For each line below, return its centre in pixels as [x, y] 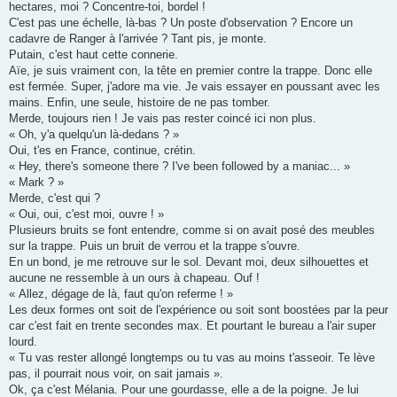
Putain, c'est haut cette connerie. [93, 54]
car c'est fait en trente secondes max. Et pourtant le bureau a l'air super [192, 325]
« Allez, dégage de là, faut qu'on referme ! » [121, 293]
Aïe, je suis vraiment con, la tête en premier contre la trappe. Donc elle [191, 70]
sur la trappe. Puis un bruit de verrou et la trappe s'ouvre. [155, 245]
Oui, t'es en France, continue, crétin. [102, 150]
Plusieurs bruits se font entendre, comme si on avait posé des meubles [192, 230]
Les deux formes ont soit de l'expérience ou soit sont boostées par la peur [198, 309]
